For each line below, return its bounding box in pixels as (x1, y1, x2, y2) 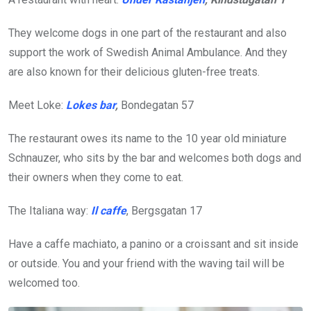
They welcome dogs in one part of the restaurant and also (8, 26, 287, 40)
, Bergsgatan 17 (126, 204, 202, 218)
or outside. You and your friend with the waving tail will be (8, 257, 285, 271)
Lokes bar (66, 99, 115, 112)
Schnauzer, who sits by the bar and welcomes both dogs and (8, 151, 301, 165)
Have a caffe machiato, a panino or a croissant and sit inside (8, 237, 299, 251)
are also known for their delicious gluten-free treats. (8, 65, 260, 79)
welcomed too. (8, 276, 80, 290)
